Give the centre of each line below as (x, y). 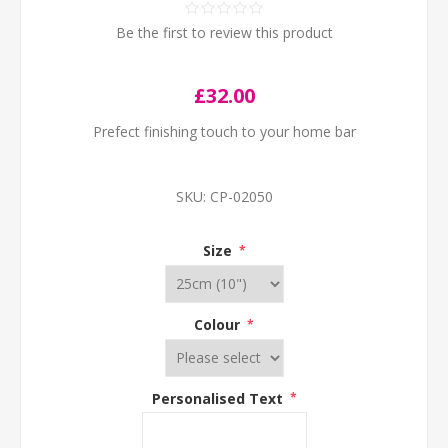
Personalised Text (219, 398)
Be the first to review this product (224, 32)
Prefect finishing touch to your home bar (224, 131)
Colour (219, 324)
